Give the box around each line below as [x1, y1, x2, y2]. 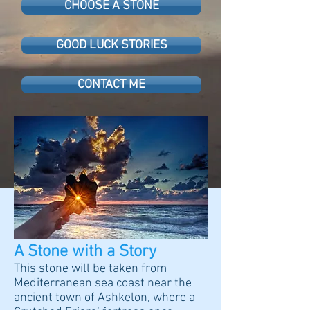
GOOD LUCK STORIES [55, 37, 167, 53]
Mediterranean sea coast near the [14, 275, 192, 291]
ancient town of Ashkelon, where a [14, 290, 195, 305]
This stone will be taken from [14, 261, 167, 276]
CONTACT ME [77, 77, 145, 92]
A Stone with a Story [14, 241, 156, 262]
